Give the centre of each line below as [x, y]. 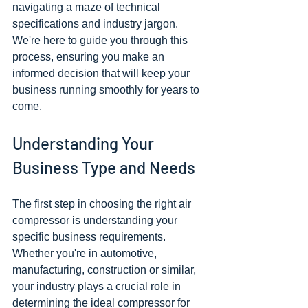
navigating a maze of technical [88, 7]
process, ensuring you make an [90, 57]
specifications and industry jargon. [97, 24]
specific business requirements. [90, 237]
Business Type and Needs [104, 167]
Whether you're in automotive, [86, 253]
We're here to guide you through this [101, 40]
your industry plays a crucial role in [98, 286]
